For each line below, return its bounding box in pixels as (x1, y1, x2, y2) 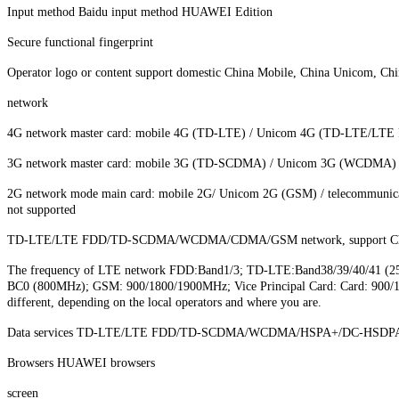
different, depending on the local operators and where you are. (7, 295, 322, 309)
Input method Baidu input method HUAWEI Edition (7, 4, 273, 19)
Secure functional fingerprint (7, 35, 153, 49)
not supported (7, 202, 76, 216)
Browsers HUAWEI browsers (7, 355, 155, 370)
